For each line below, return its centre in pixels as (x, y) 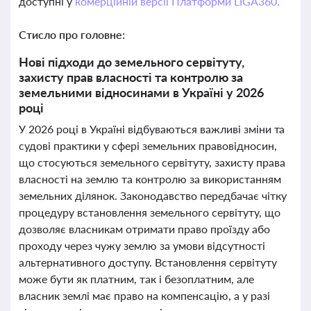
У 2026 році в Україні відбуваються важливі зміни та (152, 129)
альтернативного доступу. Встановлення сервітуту (148, 262)
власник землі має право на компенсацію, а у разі (144, 295)
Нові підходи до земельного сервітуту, (132, 62)
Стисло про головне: (72, 34)
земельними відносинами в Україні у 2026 (141, 92)
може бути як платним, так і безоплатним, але (136, 279)
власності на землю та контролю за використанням (150, 179)
